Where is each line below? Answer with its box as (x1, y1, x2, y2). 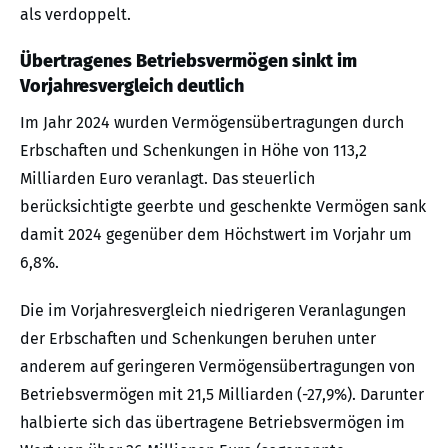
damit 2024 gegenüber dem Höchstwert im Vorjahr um (20, 224, 412, 244)
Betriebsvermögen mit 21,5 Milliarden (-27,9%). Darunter (20, 384, 424, 404)
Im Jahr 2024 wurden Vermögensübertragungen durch (20, 112, 404, 132)
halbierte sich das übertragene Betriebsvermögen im (20, 412, 405, 432)
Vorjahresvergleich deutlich (20, 74, 244, 97)
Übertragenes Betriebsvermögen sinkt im (20, 49, 357, 72)
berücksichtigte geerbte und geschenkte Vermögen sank (20, 196, 426, 216)
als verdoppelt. (20, 4, 131, 24)
